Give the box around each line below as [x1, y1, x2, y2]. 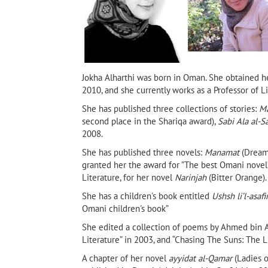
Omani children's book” [82, 203, 169, 215]
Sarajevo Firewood [172, 191, 254, 205]
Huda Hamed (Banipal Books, [31, 202, 156, 216]
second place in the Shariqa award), [82, 115, 218, 127]
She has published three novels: [82, 147, 205, 159]
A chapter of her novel [82, 252, 169, 264]
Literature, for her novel [82, 172, 175, 184]
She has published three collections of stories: [82, 103, 259, 115]
